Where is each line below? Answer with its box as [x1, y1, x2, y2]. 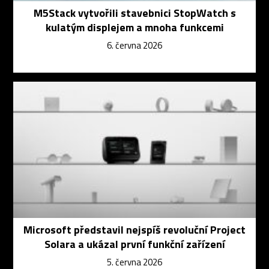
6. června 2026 [107, 38, 162, 53]
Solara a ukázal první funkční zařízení [44, 236, 225, 253]
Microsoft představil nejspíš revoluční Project [23, 222, 246, 238]
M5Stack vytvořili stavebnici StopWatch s [33, 5, 236, 22]
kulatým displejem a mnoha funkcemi [45, 19, 224, 36]
